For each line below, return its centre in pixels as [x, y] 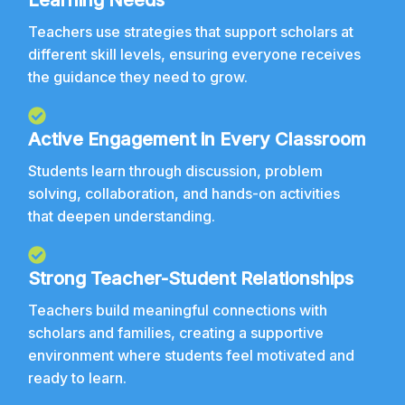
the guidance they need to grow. [138, 77]
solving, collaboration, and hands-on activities [184, 194]
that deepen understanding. [122, 217]
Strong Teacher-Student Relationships [191, 279]
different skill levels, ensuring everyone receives [195, 55]
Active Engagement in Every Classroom [198, 140]
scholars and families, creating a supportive [176, 333]
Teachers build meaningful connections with [178, 311]
